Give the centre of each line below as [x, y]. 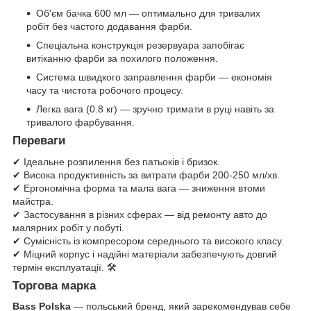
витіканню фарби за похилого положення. [122, 58]
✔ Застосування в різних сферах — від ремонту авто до [140, 214]
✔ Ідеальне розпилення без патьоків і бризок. [116, 161]
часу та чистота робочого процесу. [105, 90]
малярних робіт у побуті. [68, 227]
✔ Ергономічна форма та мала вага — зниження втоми [139, 188]
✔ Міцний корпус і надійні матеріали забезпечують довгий [145, 254]
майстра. [33, 201]
